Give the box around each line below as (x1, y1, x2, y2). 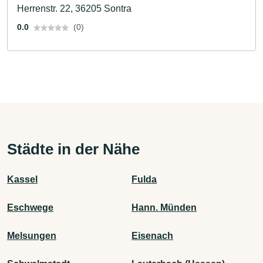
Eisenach (131, 230, 173, 241)
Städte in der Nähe (7, 140, 140, 158)
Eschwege (7, 202, 53, 213)
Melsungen (7, 230, 56, 241)
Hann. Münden (131, 202, 197, 213)
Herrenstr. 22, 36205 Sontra (17, 3, 131, 14)
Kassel (7, 174, 38, 184)
